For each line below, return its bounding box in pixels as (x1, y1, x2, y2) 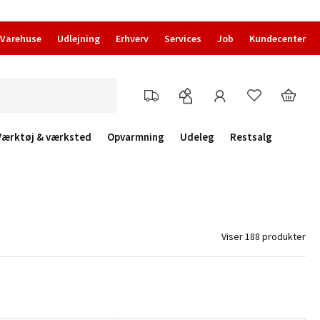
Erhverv (116, 32, 149, 45)
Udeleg (180, 130, 214, 144)
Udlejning (57, 32, 100, 45)
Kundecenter (249, 32, 306, 45)
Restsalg (230, 130, 272, 144)
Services (164, 32, 201, 45)
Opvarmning (107, 130, 164, 144)
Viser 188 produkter (221, 230, 306, 243)
